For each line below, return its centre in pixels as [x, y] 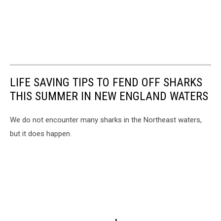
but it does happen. [41, 134]
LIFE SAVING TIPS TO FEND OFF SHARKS [106, 83]
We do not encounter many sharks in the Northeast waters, [106, 120]
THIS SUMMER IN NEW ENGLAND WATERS [109, 96]
